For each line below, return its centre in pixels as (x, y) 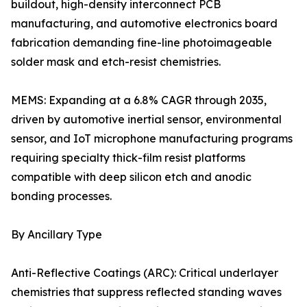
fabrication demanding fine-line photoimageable (142, 43)
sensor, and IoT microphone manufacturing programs (152, 139)
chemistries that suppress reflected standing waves (146, 292)
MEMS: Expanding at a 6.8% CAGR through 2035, (139, 100)
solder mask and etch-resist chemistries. (116, 62)
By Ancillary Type (57, 235)
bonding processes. (61, 196)
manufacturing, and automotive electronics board (144, 24)
